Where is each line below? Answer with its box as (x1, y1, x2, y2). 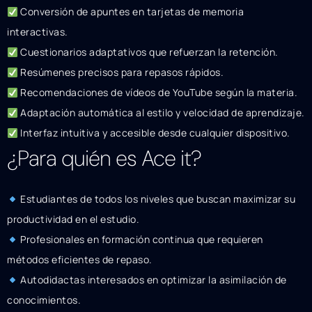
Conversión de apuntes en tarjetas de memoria (17, 5, 244, 19)
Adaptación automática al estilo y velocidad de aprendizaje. (17, 106, 305, 120)
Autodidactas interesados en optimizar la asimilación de (17, 273, 287, 287)
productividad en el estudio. (7, 212, 139, 226)
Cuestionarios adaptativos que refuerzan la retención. (17, 45, 279, 59)
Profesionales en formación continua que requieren (17, 233, 263, 247)
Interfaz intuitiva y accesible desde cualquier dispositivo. (17, 126, 290, 140)
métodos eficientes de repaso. (7, 253, 153, 267)
